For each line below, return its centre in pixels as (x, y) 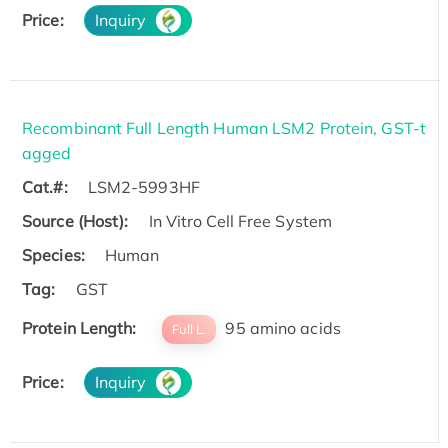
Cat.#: (45, 186)
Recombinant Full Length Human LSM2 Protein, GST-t (224, 127)
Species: (53, 254)
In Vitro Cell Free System (240, 220)
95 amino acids (281, 327)
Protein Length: (79, 327)
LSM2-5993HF (143, 186)
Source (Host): (75, 220)
